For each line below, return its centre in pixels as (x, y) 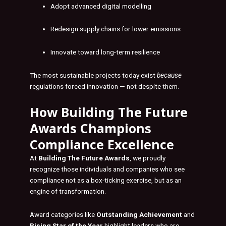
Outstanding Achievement (139, 215)
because (169, 75)
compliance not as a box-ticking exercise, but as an (106, 180)
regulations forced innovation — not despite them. (104, 87)
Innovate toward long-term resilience (105, 52)
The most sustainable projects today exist (93, 75)
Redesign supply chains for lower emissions (116, 29)
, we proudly (148, 158)
